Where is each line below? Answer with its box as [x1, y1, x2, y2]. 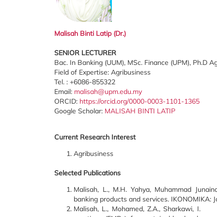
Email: [54, 87, 74, 96]
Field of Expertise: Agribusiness [54, 68, 151, 77]
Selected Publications [54, 169, 121, 177]
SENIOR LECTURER [54, 48, 116, 57]
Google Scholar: [54, 107, 105, 115]
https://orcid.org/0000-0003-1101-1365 [79, 97, 200, 106]
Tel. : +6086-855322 [54, 77, 115, 86]
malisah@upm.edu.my [74, 87, 142, 96]
